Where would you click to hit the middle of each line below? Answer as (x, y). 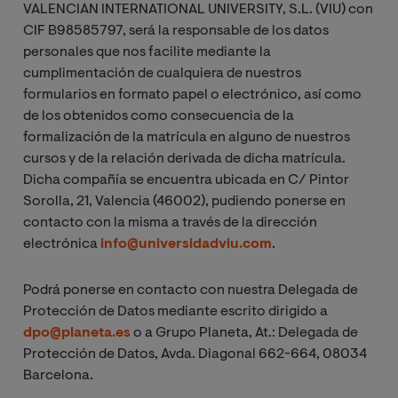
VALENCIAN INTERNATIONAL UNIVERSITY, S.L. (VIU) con (198, 9)
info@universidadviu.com (186, 244)
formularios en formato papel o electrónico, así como (192, 95)
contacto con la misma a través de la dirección (170, 223)
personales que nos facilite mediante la (147, 52)
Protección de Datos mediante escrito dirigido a (175, 311)
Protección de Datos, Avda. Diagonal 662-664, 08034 (195, 354)
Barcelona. (58, 375)
